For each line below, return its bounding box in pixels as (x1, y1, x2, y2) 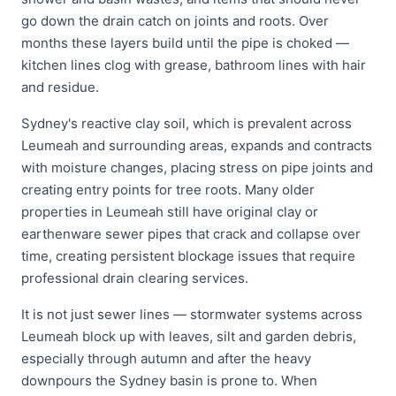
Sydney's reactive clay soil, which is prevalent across (21, 115, 352, 132)
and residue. (21, 79, 99, 95)
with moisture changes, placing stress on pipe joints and (21, 159, 373, 176)
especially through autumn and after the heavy (21, 350, 311, 367)
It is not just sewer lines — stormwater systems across (21, 306, 362, 323)
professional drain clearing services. (21, 270, 248, 286)
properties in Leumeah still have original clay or (21, 203, 318, 220)
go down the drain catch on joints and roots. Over (21, 12, 329, 29)
